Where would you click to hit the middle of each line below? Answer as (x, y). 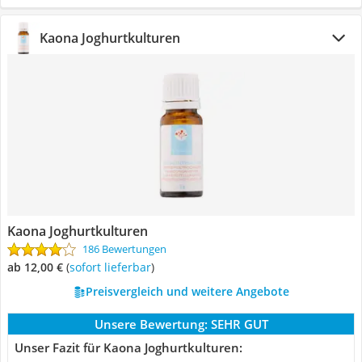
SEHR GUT (239, 324)
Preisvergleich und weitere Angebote (187, 291)
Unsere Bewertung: (151, 324)
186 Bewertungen (124, 249)
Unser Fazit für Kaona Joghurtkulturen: (128, 347)
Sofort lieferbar (113, 267)
